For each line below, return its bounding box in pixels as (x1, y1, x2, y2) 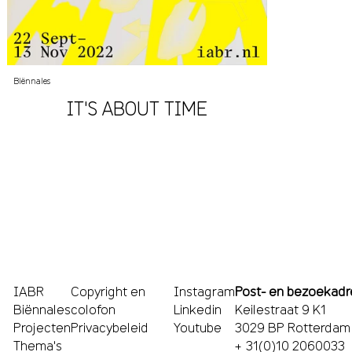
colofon (71, 299, 116, 320)
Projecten (13, 317, 71, 338)
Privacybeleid (71, 317, 149, 338)
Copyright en (71, 281, 146, 302)
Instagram (173, 281, 235, 302)
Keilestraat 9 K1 (234, 299, 326, 320)
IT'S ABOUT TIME (66, 94, 207, 122)
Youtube (173, 317, 222, 338)
